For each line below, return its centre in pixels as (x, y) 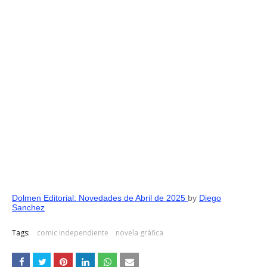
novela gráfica (139, 233)
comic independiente (73, 233)
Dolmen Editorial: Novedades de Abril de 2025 (100, 198)
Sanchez (28, 207)
